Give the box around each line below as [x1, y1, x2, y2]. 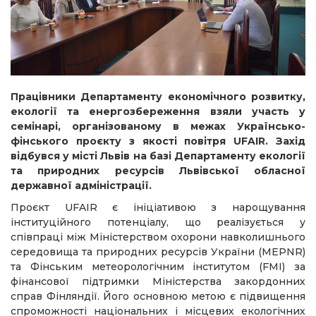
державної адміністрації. [11, 179, 152, 193]
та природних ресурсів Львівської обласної [11, 164, 305, 178]
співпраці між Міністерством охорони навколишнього [11, 231, 305, 244]
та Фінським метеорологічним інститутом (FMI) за [11, 260, 305, 274]
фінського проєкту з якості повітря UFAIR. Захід [11, 135, 305, 148]
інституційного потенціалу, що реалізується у [11, 216, 305, 229]
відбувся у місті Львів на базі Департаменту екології [11, 150, 305, 163]
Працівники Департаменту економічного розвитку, [11, 90, 305, 104]
